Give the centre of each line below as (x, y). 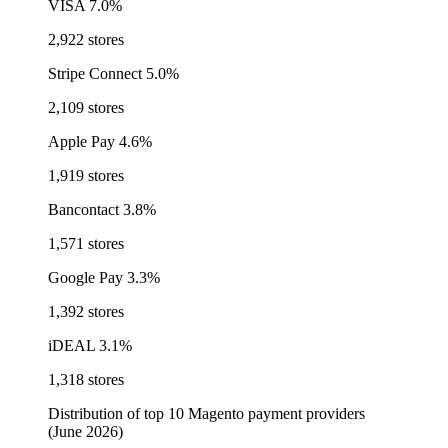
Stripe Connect (95, 73)
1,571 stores (86, 243)
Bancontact (83, 209)
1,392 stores (86, 311)
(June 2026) (85, 431)
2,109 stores (86, 107)
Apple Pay (81, 141)
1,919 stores (86, 175)
